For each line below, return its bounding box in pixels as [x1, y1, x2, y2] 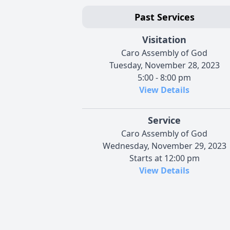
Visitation [142, 33, 186, 46]
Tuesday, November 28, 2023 [109, 59, 220, 71]
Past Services [134, 10, 195, 23]
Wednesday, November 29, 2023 [102, 140, 226, 151]
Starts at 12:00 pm [129, 152, 200, 164]
